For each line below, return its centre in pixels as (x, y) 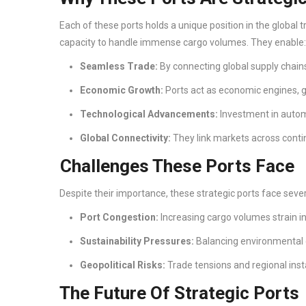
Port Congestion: (120, 218)
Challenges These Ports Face (179, 166)
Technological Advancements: (149, 114)
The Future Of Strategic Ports (181, 293)
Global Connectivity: (126, 138)
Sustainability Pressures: (138, 241)
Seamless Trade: (120, 67)
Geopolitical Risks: (124, 265)
